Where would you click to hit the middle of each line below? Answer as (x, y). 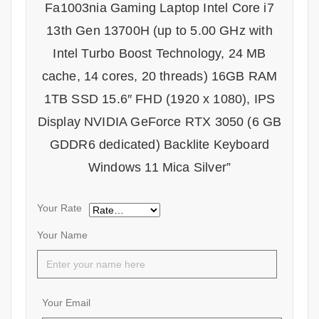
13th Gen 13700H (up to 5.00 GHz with (159, 31)
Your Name (62, 235)
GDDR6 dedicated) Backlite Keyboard (159, 145)
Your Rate (59, 208)
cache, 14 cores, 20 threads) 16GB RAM (159, 77)
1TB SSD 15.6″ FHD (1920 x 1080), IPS (159, 99)
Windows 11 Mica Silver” (159, 168)
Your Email (67, 303)
